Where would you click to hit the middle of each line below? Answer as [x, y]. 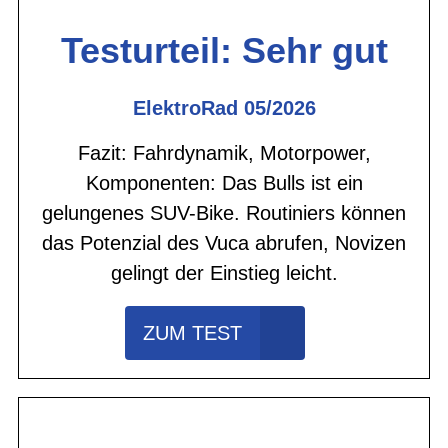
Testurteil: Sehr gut [224, 50]
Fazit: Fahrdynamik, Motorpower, [224, 152]
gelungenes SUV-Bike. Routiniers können [224, 212]
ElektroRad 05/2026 [224, 107]
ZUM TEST [192, 332]
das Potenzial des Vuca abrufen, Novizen [224, 242]
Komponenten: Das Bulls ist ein [224, 182]
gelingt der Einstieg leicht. [224, 272]
